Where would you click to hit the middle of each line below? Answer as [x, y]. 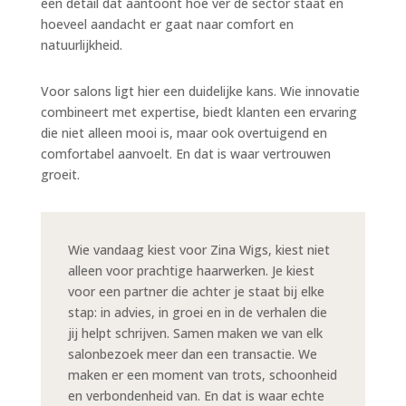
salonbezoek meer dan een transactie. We [192, 353]
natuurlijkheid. [81, 44]
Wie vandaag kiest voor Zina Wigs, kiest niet [198, 249]
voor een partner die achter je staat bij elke [196, 291]
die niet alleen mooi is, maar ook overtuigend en [184, 132]
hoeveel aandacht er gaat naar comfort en [167, 24]
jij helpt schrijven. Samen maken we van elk [195, 333]
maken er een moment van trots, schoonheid [202, 374]
